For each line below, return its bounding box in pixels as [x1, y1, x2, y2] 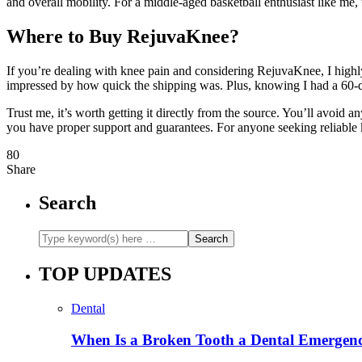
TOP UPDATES [39, 263, 171, 285]
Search [39, 192, 96, 214]
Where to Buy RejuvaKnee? [6, 25, 239, 47]
